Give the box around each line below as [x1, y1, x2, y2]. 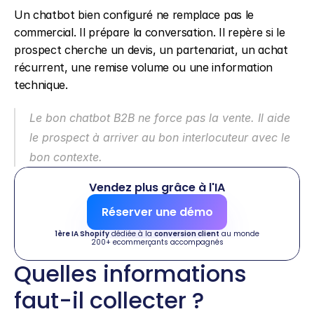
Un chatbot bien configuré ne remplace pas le [14, 8, 254, 22]
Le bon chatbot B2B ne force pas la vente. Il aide [29, 111, 290, 125]
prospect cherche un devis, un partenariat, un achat [14, 43, 288, 57]
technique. [14, 78, 68, 92]
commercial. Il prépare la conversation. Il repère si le [14, 25, 285, 39]
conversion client [154, 228, 219, 239]
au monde [219, 228, 259, 239]
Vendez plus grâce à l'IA [89, 179, 225, 196]
